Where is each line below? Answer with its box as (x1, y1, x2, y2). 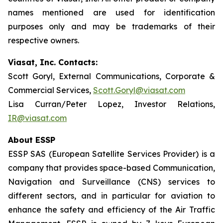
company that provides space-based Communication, (8, 163, 215, 173)
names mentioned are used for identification (8, 7, 215, 17)
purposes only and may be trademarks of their (8, 21, 215, 31)
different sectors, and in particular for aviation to (8, 191, 215, 201)
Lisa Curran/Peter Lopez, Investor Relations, (8, 99, 215, 109)
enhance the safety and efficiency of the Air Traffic (8, 205, 215, 215)
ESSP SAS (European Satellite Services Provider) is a (8, 149, 215, 159)
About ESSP (8, 135, 55, 145)
